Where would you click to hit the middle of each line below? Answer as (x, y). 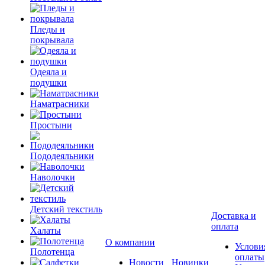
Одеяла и (49, 72)
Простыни (51, 125)
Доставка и (234, 216)
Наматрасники (60, 104)
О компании (130, 242)
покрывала (52, 40)
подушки (49, 83)
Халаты (46, 230)
